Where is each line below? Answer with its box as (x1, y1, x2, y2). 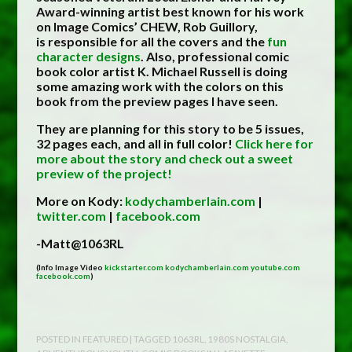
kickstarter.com (104, 262, 164, 272)
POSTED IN (36, 332, 83, 344)
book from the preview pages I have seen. (36, 93, 279, 109)
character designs (36, 49, 141, 64)
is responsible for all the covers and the (36, 34, 268, 49)
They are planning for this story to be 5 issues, (36, 121, 305, 137)
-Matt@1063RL (36, 236, 125, 251)
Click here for (235, 136, 314, 152)
